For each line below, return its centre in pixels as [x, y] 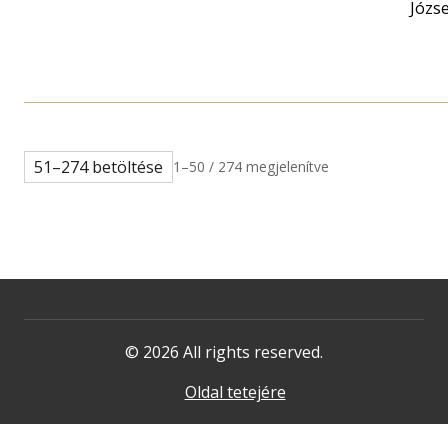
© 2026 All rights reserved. [224, 352]
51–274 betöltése [98, 167]
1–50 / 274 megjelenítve [250, 167]
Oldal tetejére [235, 392]
